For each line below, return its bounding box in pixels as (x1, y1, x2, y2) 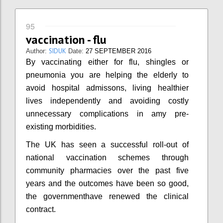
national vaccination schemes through (26, 153, 189, 162)
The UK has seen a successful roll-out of (26, 140, 189, 149)
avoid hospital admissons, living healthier (26, 83, 189, 92)
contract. (26, 205, 56, 214)
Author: (26, 47, 49, 55)
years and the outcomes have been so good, (26, 179, 189, 188)
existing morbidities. (26, 122, 96, 131)
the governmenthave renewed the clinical (26, 192, 189, 201)
